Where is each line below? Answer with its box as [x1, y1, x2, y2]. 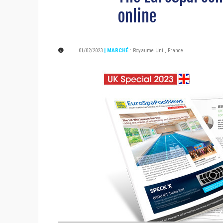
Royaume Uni [133, 47, 163, 54]
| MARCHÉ [104, 47, 130, 54]
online [118, 6, 156, 27]
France [168, 47, 183, 54]
